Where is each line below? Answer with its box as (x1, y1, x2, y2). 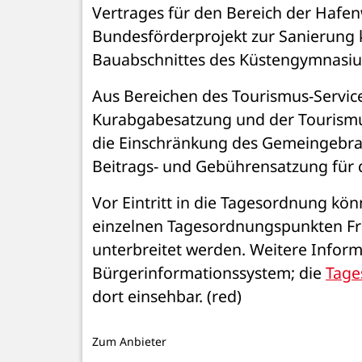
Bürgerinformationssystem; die (92, 261, 326, 284)
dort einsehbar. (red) (92, 284, 242, 307)
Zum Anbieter (92, 333, 166, 349)
